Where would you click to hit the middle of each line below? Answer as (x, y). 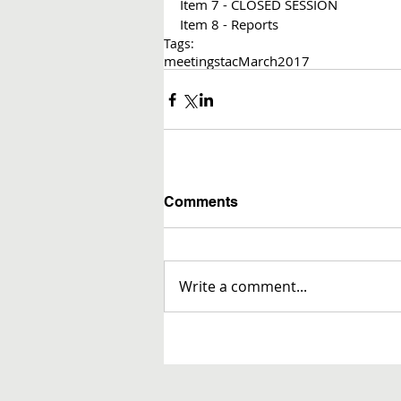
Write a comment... (243, 286)
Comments (201, 202)
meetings (192, 61)
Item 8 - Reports (231, 24)
